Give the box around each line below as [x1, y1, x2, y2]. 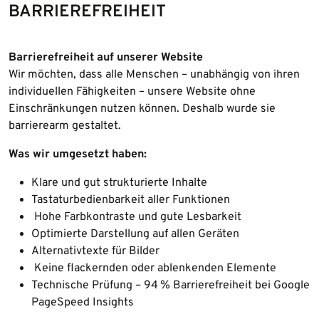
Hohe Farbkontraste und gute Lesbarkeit [31, 209, 241, 224]
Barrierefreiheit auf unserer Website [9, 50, 203, 65]
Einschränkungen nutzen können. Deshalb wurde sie [9, 101, 276, 116]
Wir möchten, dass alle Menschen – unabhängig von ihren [9, 67, 300, 82]
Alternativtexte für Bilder [31, 244, 159, 258]
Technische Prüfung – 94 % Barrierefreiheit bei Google [31, 278, 310, 293]
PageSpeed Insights [31, 295, 134, 310]
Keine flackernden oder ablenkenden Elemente [31, 261, 276, 276]
